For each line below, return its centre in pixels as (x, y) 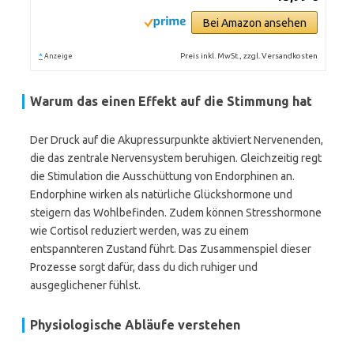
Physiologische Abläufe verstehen (135, 325)
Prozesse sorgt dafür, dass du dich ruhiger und (144, 267)
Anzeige (58, 56)
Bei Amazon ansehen (254, 23)
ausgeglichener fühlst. (85, 285)
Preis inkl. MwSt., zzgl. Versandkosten (249, 56)
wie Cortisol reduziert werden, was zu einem (139, 231)
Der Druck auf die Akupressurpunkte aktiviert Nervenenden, (177, 140)
